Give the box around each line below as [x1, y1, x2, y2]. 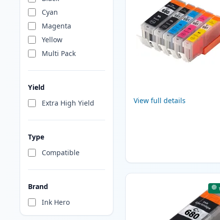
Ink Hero [42, 197, 70, 207]
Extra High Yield [42, 98, 94, 108]
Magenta [42, 21, 71, 31]
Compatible [42, 148, 80, 158]
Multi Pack [42, 49, 76, 58]
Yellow [42, 35, 62, 45]
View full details [133, 96, 186, 106]
